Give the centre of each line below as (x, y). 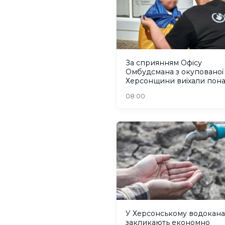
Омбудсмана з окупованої (175, 72)
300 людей (147, 90)
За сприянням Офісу (164, 63)
